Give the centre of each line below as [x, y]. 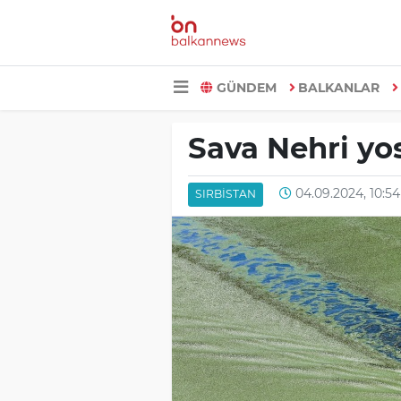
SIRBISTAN [225, 194]
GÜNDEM [246, 87]
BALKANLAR [339, 87]
